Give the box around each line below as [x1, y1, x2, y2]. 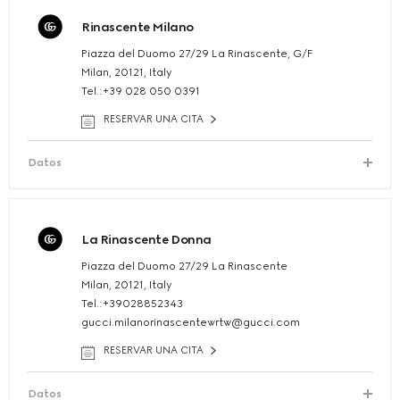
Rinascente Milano [81, 20, 194, 36]
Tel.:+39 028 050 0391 [81, 85, 200, 98]
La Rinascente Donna [81, 232, 212, 248]
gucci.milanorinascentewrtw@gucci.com [81, 316, 300, 329]
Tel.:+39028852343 [81, 297, 183, 311]
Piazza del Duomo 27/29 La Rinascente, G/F [81, 47, 312, 61]
